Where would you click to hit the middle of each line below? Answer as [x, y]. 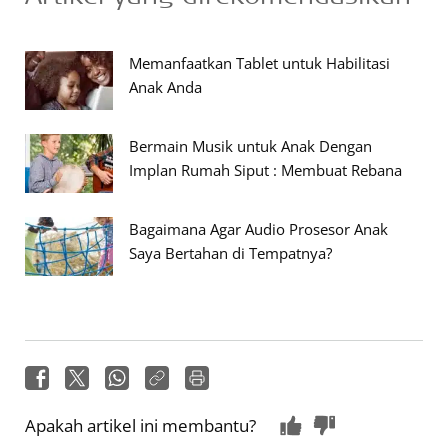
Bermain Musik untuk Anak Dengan [250, 146]
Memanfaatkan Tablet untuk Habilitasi [259, 63]
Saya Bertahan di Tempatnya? [230, 253]
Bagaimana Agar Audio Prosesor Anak [258, 229]
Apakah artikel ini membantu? [140, 425]
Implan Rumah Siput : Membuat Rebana [265, 170]
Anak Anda [165, 87]
